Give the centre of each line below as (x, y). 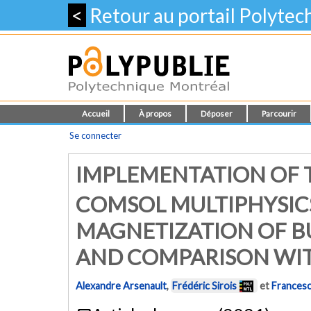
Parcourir (279, 114)
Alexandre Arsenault (121, 286)
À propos (155, 114)
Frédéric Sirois (204, 286)
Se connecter (95, 135)
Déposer (217, 114)
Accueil (96, 114)
